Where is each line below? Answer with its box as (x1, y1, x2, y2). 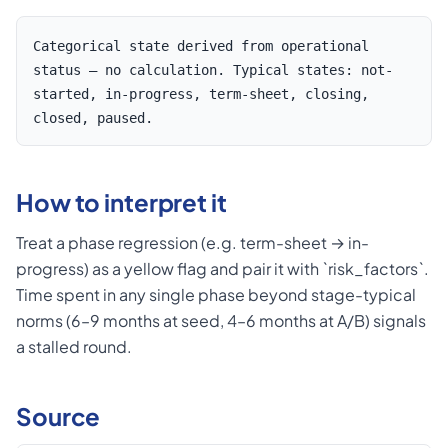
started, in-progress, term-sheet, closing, (33, 86, 369, 102)
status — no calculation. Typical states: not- (33, 62, 393, 78)
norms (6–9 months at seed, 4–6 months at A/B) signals (16, 310, 426, 331)
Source (16, 401, 101, 431)
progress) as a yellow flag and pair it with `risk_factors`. (16, 258, 429, 279)
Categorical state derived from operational (33, 38, 369, 54)
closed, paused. (33, 110, 153, 126)
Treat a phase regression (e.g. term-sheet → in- (16, 232, 369, 253)
